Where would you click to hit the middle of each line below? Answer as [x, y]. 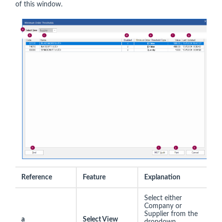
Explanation [162, 177]
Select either [163, 198]
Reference [37, 177]
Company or [163, 206]
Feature [94, 177]
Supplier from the [171, 214]
